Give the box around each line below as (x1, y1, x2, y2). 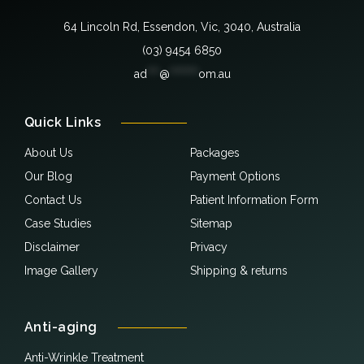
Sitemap (190, 217, 232, 230)
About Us (24, 146, 73, 159)
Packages (190, 146, 240, 159)
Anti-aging (24, 319, 97, 335)
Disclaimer (24, 240, 80, 253)
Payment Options (190, 170, 280, 183)
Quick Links (24, 115, 102, 130)
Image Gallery (24, 264, 98, 277)
